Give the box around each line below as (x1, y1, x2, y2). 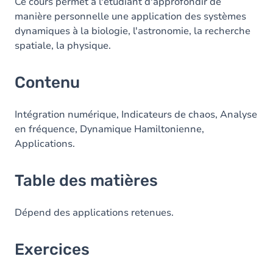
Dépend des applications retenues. (15, 206, 174, 219)
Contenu (15, 73, 80, 92)
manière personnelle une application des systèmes (15, 10, 246, 23)
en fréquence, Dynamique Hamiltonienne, (15, 122, 204, 136)
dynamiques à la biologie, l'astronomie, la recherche (15, 24, 250, 38)
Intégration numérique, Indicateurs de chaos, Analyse (15, 108, 257, 121)
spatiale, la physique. (15, 39, 113, 52)
